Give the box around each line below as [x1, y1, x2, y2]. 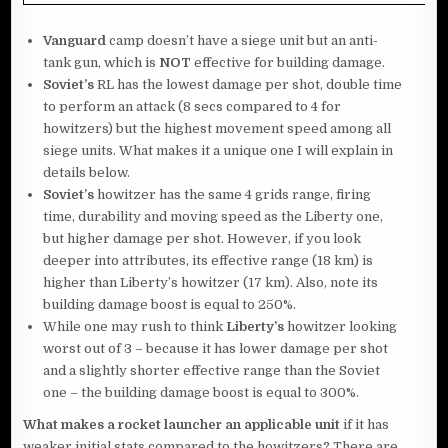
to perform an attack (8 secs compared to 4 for [43, 98, 342, 114]
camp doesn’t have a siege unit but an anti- [109, 32, 379, 48]
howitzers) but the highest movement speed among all [43, 120, 392, 136]
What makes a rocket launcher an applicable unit [23, 416, 341, 432]
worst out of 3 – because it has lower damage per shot [43, 340, 389, 356]
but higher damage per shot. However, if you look [43, 230, 362, 246]
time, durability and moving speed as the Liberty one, [43, 208, 384, 224]
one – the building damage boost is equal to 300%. [43, 384, 360, 400]
